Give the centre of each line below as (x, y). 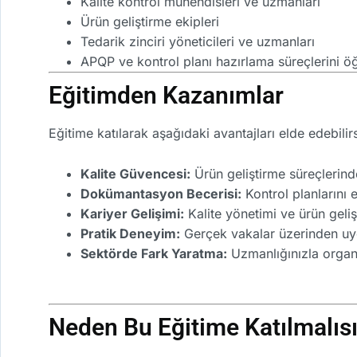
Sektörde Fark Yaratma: (154, 253)
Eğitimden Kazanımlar (166, 95)
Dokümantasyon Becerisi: (161, 193)
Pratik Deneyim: (130, 233)
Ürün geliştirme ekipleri (150, 21)
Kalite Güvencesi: (135, 173)
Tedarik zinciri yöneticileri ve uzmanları (198, 41)
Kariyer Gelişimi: (132, 213)
